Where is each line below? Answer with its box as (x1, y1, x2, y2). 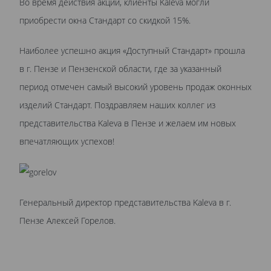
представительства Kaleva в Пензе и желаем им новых (19, 117, 236, 129)
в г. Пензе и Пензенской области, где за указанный (19, 63, 221, 74)
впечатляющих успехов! (19, 135, 114, 147)
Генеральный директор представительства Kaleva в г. (19, 197, 231, 209)
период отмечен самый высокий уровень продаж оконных (19, 81, 252, 93)
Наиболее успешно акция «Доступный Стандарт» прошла (19, 45, 245, 56)
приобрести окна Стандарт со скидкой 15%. (19, 15, 191, 26)
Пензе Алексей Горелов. (19, 215, 116, 227)
